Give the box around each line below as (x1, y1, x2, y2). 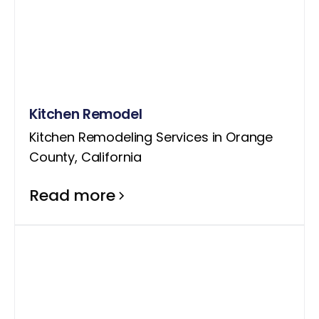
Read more (29, 184, 115, 206)
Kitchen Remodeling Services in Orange (29, 127, 273, 146)
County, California (29, 147, 142, 166)
